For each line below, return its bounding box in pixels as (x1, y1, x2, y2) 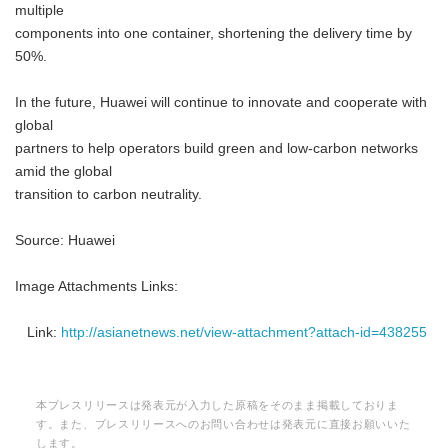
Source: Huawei (15, 233, 115, 248)
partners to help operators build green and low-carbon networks (15, 141, 418, 156)
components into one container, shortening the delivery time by (15, 26, 412, 41)
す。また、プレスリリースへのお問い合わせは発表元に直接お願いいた (36, 418, 411, 430)
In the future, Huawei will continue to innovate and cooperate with (15, 95, 427, 110)
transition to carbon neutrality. (15, 187, 202, 202)
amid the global (15, 164, 112, 179)
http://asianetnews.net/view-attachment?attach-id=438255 (61, 325, 427, 340)
